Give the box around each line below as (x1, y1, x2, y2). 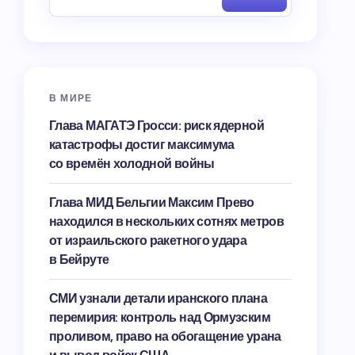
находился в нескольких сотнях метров (49, 213, 284, 230)
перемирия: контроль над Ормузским (49, 309, 270, 326)
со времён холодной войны (49, 155, 215, 172)
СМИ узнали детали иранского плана (49, 290, 267, 307)
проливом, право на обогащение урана (49, 328, 281, 345)
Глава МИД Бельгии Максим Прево (49, 194, 254, 211)
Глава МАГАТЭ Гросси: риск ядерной (49, 117, 264, 134)
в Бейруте (49, 251, 109, 268)
